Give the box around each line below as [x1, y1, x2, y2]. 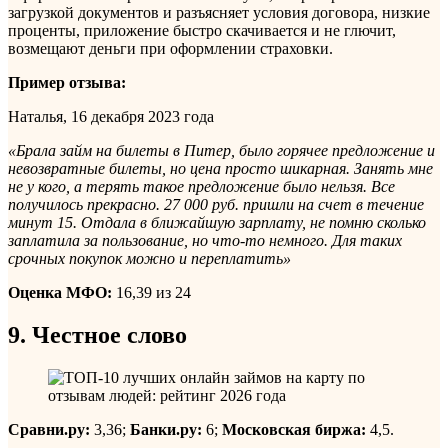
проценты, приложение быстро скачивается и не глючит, [8, 22, 396, 40]
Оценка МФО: [8, 284, 112, 302]
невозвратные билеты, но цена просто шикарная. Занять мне [8, 160, 433, 178]
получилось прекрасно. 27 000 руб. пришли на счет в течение [8, 196, 424, 214]
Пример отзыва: [8, 74, 126, 92]
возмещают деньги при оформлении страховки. [8, 40, 333, 58]
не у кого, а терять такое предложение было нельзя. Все [8, 178, 395, 196]
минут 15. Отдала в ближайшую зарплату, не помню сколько [8, 214, 426, 232]
